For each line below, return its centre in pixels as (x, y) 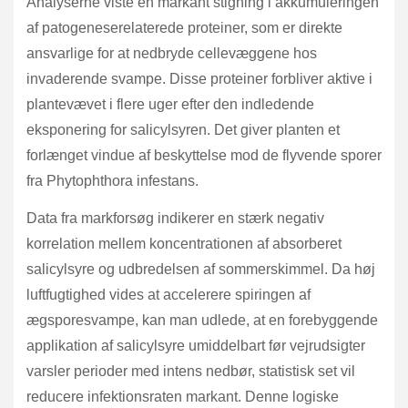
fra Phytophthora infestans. (112, 181)
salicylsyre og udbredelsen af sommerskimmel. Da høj (201, 270)
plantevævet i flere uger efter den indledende (170, 105)
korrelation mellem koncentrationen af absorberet (184, 244)
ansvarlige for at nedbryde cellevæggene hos (172, 54)
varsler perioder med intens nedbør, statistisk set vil (191, 372)
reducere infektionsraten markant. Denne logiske (183, 397)
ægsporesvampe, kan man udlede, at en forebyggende (202, 321)
